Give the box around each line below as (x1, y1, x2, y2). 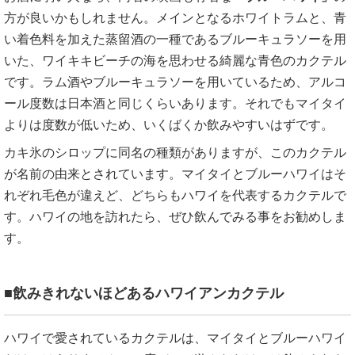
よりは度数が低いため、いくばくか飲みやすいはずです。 (4, 117, 334, 132)
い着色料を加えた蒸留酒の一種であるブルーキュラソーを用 (4, 32, 346, 46)
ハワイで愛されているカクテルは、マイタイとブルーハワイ (4, 330, 346, 345)
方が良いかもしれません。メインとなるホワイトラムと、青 (4, 10, 346, 25)
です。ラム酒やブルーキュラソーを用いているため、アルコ (4, 74, 346, 89)
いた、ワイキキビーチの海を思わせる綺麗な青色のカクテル (4, 53, 346, 67)
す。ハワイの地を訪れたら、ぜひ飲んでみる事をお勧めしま (4, 209, 346, 223)
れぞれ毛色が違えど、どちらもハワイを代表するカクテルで (4, 188, 346, 202)
